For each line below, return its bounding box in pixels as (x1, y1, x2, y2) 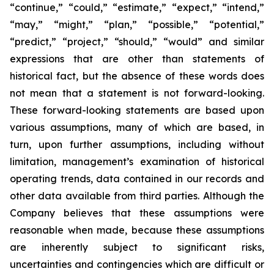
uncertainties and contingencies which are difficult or (10, 258, 264, 270)
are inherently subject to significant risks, (10, 241, 264, 253)
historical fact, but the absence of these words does (10, 70, 264, 82)
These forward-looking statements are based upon (10, 104, 264, 116)
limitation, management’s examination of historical (10, 155, 264, 168)
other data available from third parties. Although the (10, 190, 264, 202)
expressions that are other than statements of (10, 53, 264, 65)
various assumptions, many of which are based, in (10, 121, 264, 133)
